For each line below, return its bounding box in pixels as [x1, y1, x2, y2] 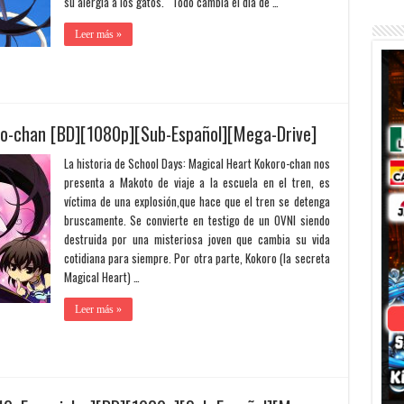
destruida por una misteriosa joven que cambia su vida [63, 230, 330, 248]
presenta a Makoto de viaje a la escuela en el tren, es [63, 173, 330, 191]
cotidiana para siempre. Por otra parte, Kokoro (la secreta [63, 249, 330, 267]
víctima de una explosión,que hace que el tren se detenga [63, 192, 330, 210]
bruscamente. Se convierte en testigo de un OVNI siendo [63, 211, 330, 229]
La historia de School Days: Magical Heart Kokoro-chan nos [63, 154, 330, 172]
